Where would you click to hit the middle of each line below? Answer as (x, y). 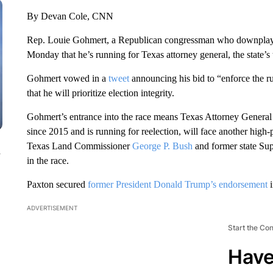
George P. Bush (161, 146)
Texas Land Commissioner (78, 146)
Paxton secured (57, 184)
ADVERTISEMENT (52, 208)
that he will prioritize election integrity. (100, 93)
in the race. (48, 161)
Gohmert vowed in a (66, 78)
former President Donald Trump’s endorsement (177, 184)
